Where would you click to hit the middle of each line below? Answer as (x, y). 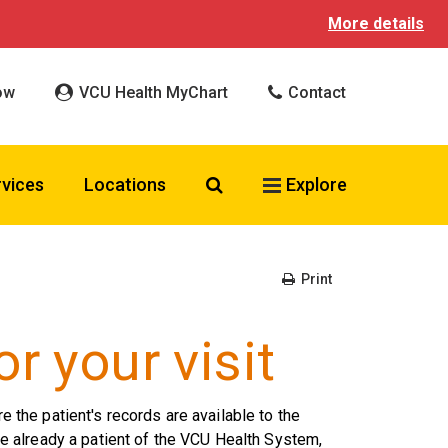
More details (376, 23)
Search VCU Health (299, 183)
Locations (125, 184)
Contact (315, 92)
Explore (316, 184)
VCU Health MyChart (151, 92)
